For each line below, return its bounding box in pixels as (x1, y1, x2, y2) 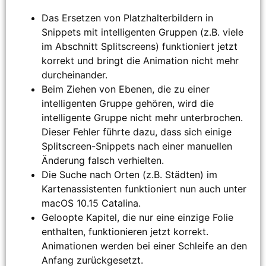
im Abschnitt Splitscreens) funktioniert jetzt (42, 40, 237, 53)
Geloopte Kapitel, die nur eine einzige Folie (42, 211, 233, 224)
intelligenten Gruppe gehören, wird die (42, 97, 214, 110)
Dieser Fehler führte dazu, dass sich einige (42, 126, 232, 138)
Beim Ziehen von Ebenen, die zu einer (42, 83, 210, 96)
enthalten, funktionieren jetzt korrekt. (42, 226, 208, 238)
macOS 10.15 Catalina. (42, 197, 141, 210)
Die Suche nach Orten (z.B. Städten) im (42, 169, 217, 181)
